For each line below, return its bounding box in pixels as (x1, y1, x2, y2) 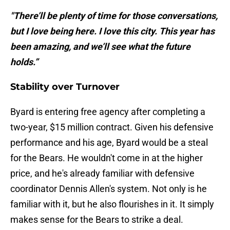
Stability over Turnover (10, 81, 120, 93)
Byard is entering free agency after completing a (10, 106, 205, 118)
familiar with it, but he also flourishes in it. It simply (10, 199, 214, 210)
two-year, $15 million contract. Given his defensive (10, 122, 214, 133)
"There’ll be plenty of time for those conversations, (10, 10, 218, 22)
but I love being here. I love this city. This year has (10, 26, 215, 37)
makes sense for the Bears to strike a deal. (10, 214, 183, 225)
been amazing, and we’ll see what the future (10, 41, 190, 52)
